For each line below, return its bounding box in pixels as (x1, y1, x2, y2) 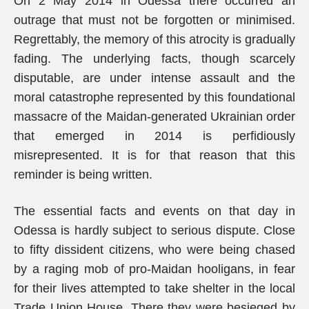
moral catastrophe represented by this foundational (14, 90, 295, 104)
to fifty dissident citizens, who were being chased (14, 243, 295, 257)
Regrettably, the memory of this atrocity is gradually (14, 32, 295, 46)
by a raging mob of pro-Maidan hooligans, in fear (14, 262, 295, 276)
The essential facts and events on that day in (14, 204, 295, 218)
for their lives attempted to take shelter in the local (14, 281, 295, 295)
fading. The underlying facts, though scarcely (14, 52, 295, 66)
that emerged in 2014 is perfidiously (14, 129, 295, 143)
